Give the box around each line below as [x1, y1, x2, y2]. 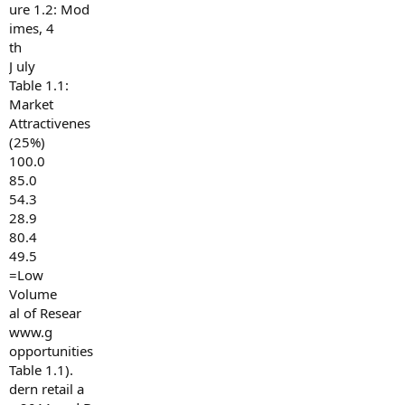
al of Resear [9, 304, 81, 322]
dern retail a [9, 380, 84, 398]
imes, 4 [9, 19, 54, 37]
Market [9, 95, 53, 113]
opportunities [9, 342, 93, 360]
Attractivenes [9, 114, 90, 132]
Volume [9, 285, 57, 303]
